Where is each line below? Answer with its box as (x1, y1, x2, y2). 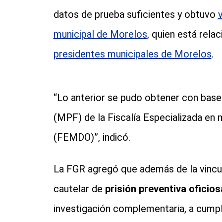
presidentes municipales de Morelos (53, 48, 212, 60)
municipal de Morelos (53, 28, 147, 41)
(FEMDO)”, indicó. (53, 131, 130, 144)
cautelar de (53, 183, 105, 195)
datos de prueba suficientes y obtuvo (53, 8, 218, 21)
